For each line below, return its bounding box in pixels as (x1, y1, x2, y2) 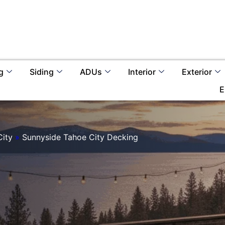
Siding (29, 66, 54, 77)
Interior (128, 66, 156, 77)
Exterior (181, 66, 212, 77)
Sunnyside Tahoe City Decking (22, 132, 138, 142)
